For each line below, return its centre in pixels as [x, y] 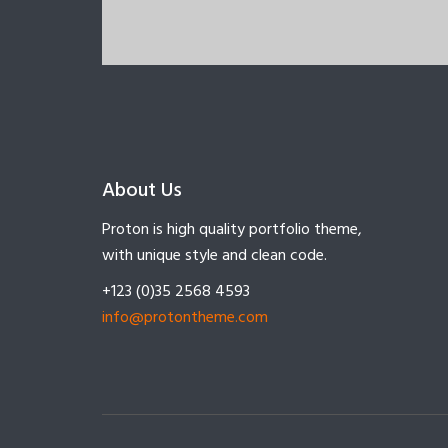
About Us [142, 190]
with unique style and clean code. [214, 255]
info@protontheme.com [185, 317]
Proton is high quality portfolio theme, [232, 229]
